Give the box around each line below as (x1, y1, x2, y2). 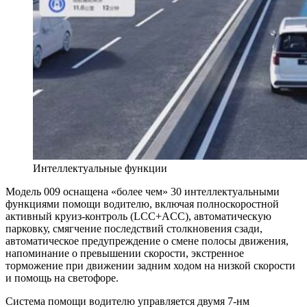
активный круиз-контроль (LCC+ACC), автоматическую (5, 210, 271, 223)
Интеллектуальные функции (33, 162, 167, 175)
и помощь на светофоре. (5, 272, 119, 284)
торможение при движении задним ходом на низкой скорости (5, 260, 295, 272)
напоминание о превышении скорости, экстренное (5, 247, 244, 260)
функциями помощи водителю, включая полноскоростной (5, 198, 279, 210)
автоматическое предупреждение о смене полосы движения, (5, 235, 288, 247)
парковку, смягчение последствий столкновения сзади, (5, 223, 262, 235)
